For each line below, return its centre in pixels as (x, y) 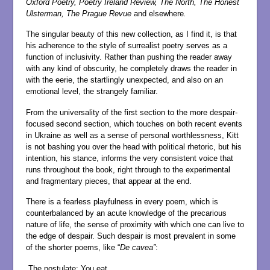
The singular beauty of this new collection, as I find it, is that (131, 34)
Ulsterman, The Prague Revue (80, 13)
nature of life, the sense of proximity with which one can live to (135, 225)
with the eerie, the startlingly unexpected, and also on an (124, 80)
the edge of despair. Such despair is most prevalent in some (130, 236)
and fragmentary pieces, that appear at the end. (108, 181)
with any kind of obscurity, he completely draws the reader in (131, 69)
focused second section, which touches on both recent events (134, 124)
